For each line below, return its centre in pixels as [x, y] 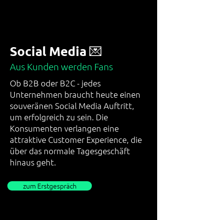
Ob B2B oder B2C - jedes [55, 83]
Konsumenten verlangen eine [64, 128]
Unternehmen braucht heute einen [75, 94]
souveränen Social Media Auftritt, [72, 106]
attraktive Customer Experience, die [76, 139]
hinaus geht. [33, 162]
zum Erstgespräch [50, 186]
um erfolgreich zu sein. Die [59, 117]
